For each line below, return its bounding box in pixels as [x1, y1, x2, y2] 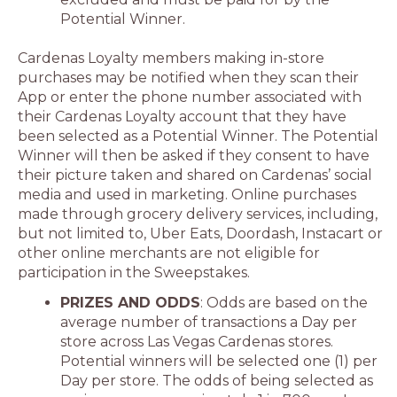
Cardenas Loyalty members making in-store [18, 50, 324, 66]
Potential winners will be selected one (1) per [60, 353, 378, 370]
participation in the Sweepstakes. [18, 264, 250, 281]
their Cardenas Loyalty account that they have [18, 108, 346, 125]
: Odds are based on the [200, 294, 368, 311]
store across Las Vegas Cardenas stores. [60, 333, 333, 350]
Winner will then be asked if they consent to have [18, 147, 370, 164]
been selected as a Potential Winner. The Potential [18, 128, 378, 144]
